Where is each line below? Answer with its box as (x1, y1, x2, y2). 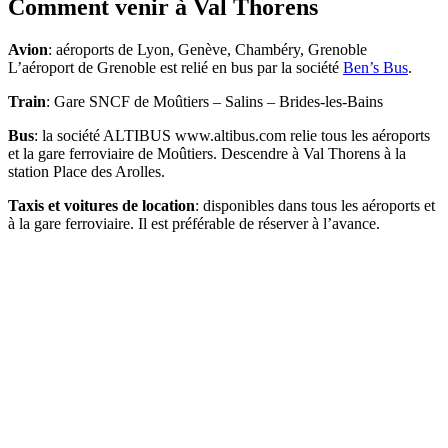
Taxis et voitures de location (8, 196, 195, 214)
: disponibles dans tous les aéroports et (195, 196, 435, 214)
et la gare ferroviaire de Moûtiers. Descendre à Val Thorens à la (8, 144, 406, 162)
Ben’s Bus (343, 58, 408, 76)
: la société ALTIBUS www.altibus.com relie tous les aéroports (34, 126, 430, 144)
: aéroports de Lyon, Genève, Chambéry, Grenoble (48, 40, 367, 58)
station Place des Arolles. (8, 162, 165, 180)
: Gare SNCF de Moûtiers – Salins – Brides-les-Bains (46, 92, 383, 110)
